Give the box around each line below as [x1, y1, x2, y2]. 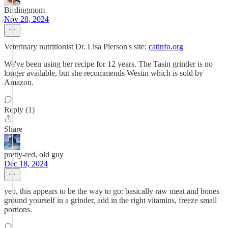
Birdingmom [4, 6, 45, 14]
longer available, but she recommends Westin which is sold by [4, 69, 203, 77]
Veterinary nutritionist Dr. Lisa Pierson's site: [4, 42, 149, 51]
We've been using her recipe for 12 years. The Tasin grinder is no [4, 60, 213, 68]
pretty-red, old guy [4, 150, 64, 159]
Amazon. [4, 78, 34, 87]
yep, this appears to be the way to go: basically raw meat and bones [4, 187, 219, 195]
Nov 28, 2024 [4, 15, 49, 23]
